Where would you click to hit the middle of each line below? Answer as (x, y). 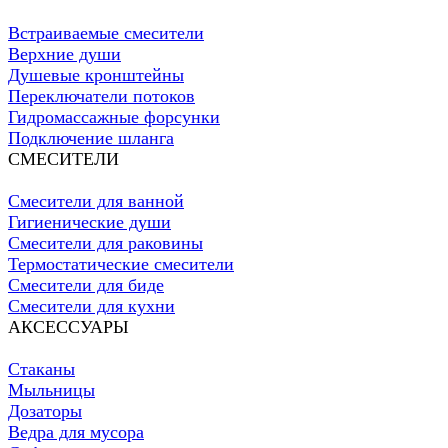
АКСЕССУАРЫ (68, 327)
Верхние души (64, 54)
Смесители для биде (86, 285)
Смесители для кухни (91, 306)
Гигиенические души (89, 222)
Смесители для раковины (105, 243)
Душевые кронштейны (96, 75)
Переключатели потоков (101, 96)
